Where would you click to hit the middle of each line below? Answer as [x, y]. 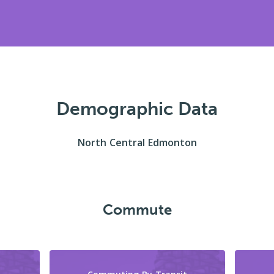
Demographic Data [137, 109]
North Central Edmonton [137, 143]
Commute [137, 209]
